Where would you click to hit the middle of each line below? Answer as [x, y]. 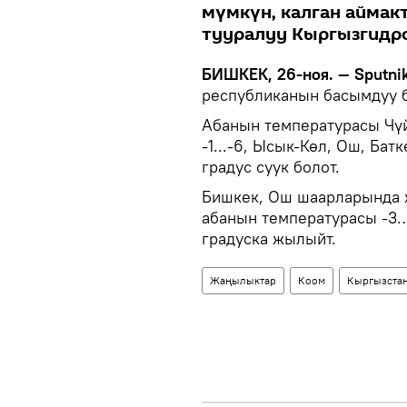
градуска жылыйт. [269, 238]
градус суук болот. [271, 167]
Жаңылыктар [243, 280]
